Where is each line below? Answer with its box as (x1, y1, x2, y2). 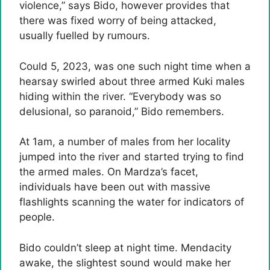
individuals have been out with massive (19, 181, 210, 193)
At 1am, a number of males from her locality (19, 136, 230, 148)
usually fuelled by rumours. (19, 30, 150, 42)
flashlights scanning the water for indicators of (19, 196, 244, 208)
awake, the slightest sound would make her (19, 256, 231, 269)
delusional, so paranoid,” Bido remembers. (19, 105, 224, 118)
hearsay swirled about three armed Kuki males (19, 75, 245, 87)
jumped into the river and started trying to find (19, 151, 244, 163)
